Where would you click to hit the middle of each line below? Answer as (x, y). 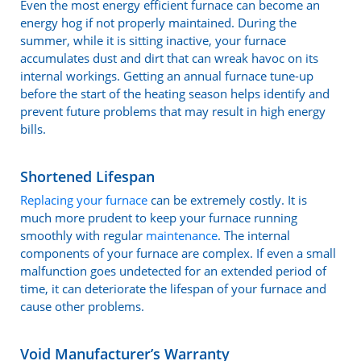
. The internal (254, 236)
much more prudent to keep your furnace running (159, 218)
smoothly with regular (83, 236)
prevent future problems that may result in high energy (173, 112)
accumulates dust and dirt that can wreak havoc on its (169, 58)
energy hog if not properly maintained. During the (158, 23)
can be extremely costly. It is (227, 200)
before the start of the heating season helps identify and (175, 94)
